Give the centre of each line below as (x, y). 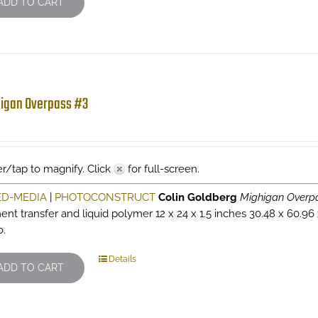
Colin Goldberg (197, 197)
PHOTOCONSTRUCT (105, 197)
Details (122, 259)
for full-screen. (162, 169)
